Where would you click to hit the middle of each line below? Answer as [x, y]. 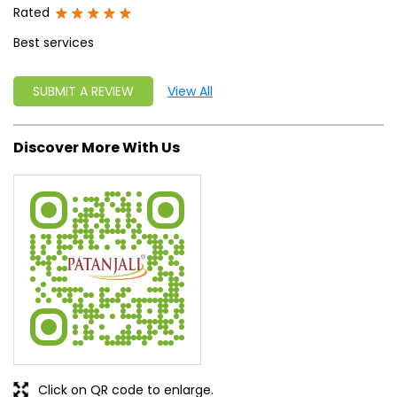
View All [190, 92]
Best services [54, 43]
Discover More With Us [97, 147]
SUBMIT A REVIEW [83, 92]
